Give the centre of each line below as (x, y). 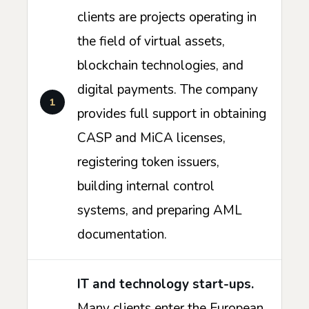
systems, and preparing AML (160, 211)
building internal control (146, 187)
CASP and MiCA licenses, (151, 138)
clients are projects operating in (167, 18)
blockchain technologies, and (160, 66)
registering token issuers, (148, 162)
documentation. (122, 235)
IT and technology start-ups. (166, 285)
